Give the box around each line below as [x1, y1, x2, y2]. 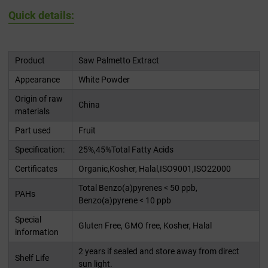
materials [15, 106, 50, 117]
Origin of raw [15, 94, 63, 104]
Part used [15, 126, 51, 136]
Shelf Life [15, 253, 49, 263]
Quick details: [8, 9, 74, 22]
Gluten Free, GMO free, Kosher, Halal [78, 221, 212, 231]
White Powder [78, 75, 130, 85]
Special [15, 215, 41, 225]
